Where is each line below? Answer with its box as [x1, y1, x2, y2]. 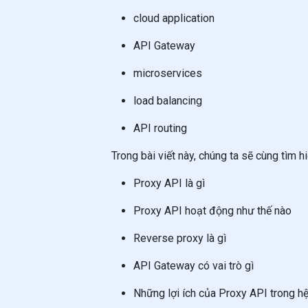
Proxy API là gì [133, 177, 205, 190]
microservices [133, 67, 202, 80]
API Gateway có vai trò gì [133, 259, 254, 272]
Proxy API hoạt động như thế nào [133, 204, 291, 217]
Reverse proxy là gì [133, 232, 226, 245]
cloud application [133, 12, 214, 25]
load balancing [133, 94, 202, 107]
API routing [133, 122, 187, 135]
